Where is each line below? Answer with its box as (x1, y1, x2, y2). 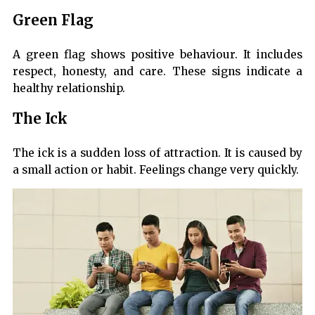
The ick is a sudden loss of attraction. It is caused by (13, 146, 302, 160)
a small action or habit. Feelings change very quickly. (13, 163, 299, 177)
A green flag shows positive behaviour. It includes (13, 48, 302, 62)
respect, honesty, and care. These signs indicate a (13, 65, 302, 79)
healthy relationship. (13, 82, 125, 96)
